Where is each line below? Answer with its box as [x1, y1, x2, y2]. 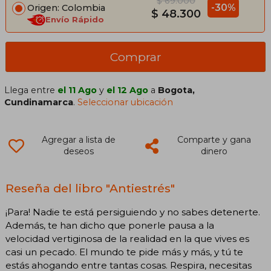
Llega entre [4, 85, 58, 96]
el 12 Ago [106, 85, 149, 96]
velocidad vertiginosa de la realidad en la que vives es [5, 232, 249, 244]
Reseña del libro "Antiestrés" [5, 181, 175, 196]
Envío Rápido [45, 15, 104, 25]
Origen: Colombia [27, 2, 105, 14]
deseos [63, 146, 94, 157]
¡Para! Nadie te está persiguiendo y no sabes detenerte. [5, 206, 260, 218]
